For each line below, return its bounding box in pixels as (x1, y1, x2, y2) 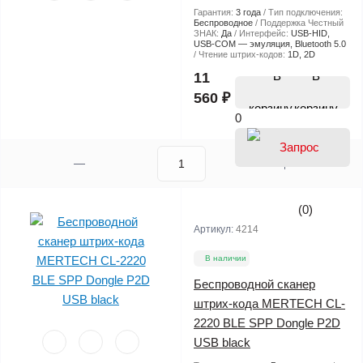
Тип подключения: (268, 6, 343, 17)
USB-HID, (291, 28, 330, 38)
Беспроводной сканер (194, 276, 315, 291)
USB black (194, 335, 250, 349)
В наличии (205, 253, 246, 263)
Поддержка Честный (260, 17, 344, 28)
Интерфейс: (239, 28, 291, 38)
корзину (294, 100, 338, 115)
